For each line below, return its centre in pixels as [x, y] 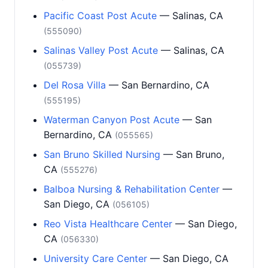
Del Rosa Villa [75, 85]
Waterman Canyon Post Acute [112, 120]
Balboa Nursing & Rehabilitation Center [132, 189]
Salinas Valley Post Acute [101, 50]
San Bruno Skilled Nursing [102, 154]
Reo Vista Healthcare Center [108, 224]
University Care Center [95, 258]
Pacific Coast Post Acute [100, 16]
